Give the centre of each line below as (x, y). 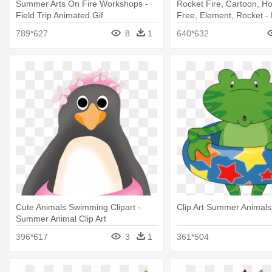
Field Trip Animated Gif (59, 15)
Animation (195, 27)
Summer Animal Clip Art (61, 218)
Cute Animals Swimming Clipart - (78, 207)
